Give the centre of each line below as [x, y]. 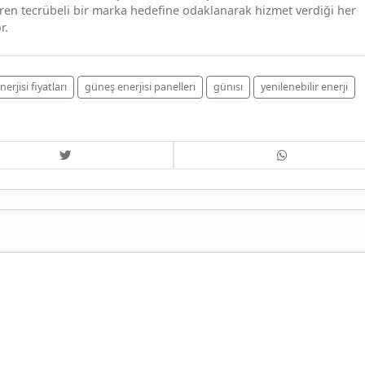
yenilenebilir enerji [304, 86]
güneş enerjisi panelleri [140, 86]
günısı [228, 86]
